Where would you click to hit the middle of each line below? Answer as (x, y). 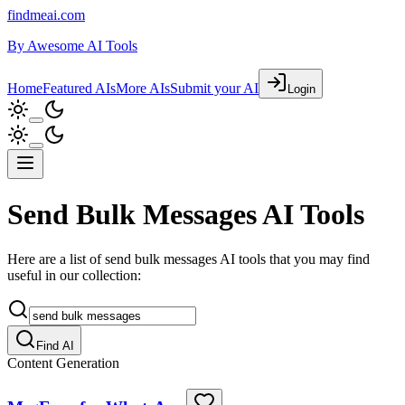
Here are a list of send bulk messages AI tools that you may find (188, 259)
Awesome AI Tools (82, 46)
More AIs (143, 88)
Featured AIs (79, 88)
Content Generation (63, 363)
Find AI (55, 345)
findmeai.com (46, 15)
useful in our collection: (74, 275)
